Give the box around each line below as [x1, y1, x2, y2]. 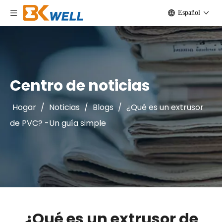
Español [178, 9, 200, 16]
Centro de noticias [10, 75, 150, 96]
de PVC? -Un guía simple [10, 117, 106, 129]
